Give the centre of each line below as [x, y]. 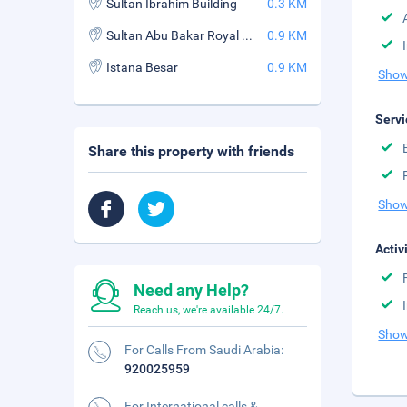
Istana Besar [142, 67]
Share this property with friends [191, 151]
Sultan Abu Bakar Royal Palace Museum [247, 35]
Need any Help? [191, 290]
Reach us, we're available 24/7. [208, 310]
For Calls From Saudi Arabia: [204, 350]
